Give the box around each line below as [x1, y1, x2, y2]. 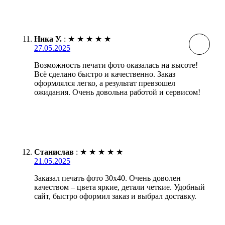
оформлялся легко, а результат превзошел [34, 78, 175, 87]
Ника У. [34, 34, 62, 43]
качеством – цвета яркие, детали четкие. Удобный [34, 182, 205, 191]
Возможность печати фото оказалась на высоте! [34, 60, 198, 69]
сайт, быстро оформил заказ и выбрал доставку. [34, 191, 196, 200]
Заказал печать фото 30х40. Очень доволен [34, 173, 181, 182]
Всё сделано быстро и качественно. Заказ [34, 69, 175, 78]
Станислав [34, 147, 74, 156]
